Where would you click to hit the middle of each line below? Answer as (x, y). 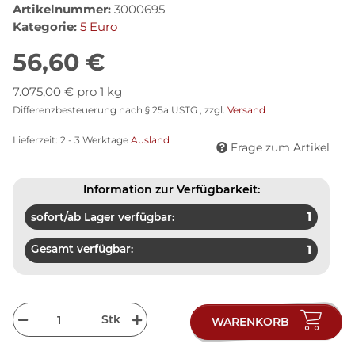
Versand (246, 109)
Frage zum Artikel (280, 147)
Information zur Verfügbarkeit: (171, 189)
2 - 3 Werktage (95, 139)
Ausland (150, 139)
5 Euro (99, 26)
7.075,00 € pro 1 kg (67, 91)
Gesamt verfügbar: (82, 248)
